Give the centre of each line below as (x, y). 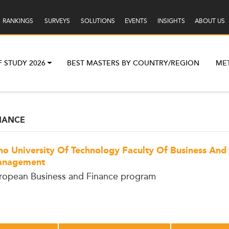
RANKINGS (18, 21)
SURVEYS (57, 21)
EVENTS (136, 21)
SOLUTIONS (98, 21)
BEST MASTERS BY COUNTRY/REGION (133, 63)
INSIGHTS (171, 21)
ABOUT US (210, 21)
